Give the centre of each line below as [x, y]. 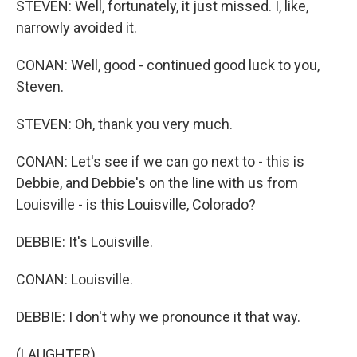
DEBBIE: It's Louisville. [84, 242]
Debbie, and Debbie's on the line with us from [157, 183]
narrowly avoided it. [76, 27]
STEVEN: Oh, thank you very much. [124, 124]
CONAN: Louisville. [75, 279]
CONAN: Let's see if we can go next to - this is [160, 161]
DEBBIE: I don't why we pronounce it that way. [158, 317]
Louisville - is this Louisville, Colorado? [136, 204]
